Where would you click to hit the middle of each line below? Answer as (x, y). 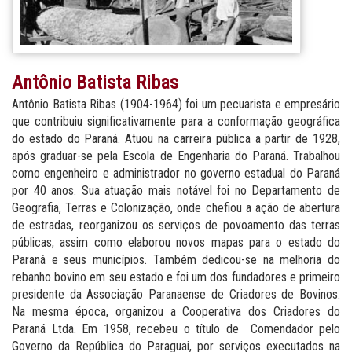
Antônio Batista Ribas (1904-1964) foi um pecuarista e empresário (176, 104)
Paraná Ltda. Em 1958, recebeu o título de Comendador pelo (176, 329)
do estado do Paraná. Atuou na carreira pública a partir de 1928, (176, 139)
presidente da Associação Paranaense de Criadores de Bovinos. (176, 294)
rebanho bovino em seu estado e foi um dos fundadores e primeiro (176, 277)
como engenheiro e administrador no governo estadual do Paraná (176, 173)
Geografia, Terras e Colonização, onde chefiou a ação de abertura (176, 208)
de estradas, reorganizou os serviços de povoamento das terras (176, 225)
